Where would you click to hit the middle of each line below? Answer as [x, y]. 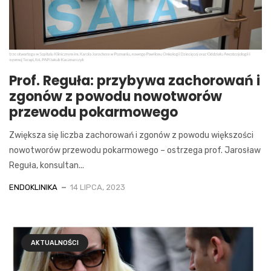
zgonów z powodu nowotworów [116, 96]
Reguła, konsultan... [47, 165]
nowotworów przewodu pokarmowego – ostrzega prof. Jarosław [135, 150]
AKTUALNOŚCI [55, 243]
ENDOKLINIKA [33, 187]
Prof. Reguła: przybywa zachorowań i [135, 80]
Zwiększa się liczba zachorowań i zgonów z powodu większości [131, 135]
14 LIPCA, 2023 [98, 187]
